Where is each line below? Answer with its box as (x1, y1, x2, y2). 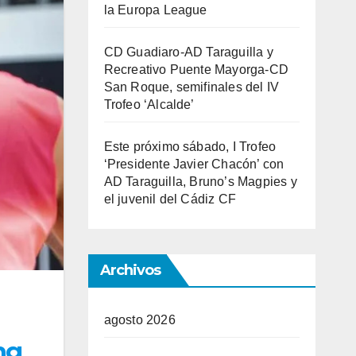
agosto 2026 (103, 313, 176, 327)
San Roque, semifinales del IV (103, 80, 280, 94)
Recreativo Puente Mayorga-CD (103, 63, 289, 76)
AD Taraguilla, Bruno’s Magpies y (103, 175, 297, 188)
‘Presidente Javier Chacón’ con (103, 157, 284, 171)
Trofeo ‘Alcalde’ (103, 98, 195, 111)
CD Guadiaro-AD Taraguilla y (103, 45, 273, 59)
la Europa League (103, 3, 207, 17)
